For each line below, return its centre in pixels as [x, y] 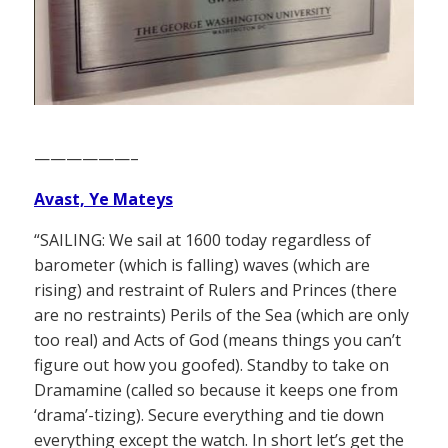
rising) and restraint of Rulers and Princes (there [215, 289]
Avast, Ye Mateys [103, 198]
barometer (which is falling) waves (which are [202, 264]
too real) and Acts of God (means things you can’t [217, 339]
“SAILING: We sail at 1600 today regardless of [202, 239]
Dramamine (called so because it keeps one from [216, 389]
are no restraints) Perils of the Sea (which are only [221, 314]
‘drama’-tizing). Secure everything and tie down [209, 414]
